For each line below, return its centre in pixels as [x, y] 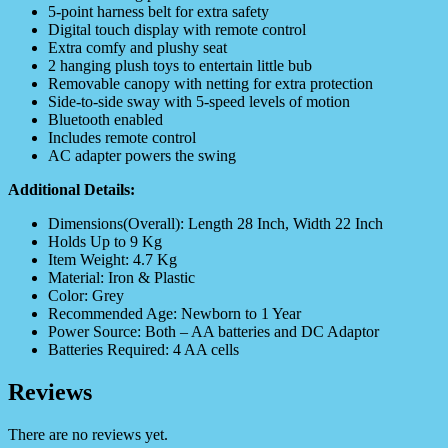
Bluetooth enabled [105, 120]
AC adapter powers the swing [142, 156]
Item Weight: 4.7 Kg [112, 260]
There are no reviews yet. [88, 435]
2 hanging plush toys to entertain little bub [180, 66]
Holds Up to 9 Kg [105, 242]
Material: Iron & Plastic [121, 278]
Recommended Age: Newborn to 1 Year [174, 314]
